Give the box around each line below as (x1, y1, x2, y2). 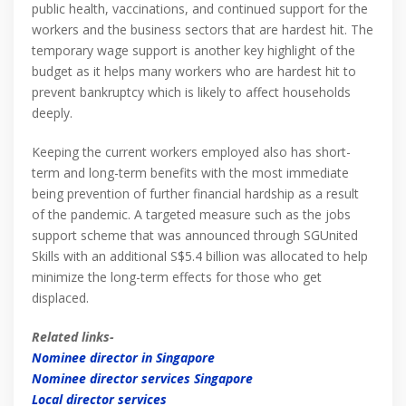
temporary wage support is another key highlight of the (32, 42, 355, 59)
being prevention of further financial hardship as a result (32, 185, 359, 202)
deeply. (32, 104, 72, 121)
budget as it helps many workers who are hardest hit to (32, 63, 356, 80)
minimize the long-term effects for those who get (32, 268, 322, 285)
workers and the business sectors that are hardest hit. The (32, 21, 373, 38)
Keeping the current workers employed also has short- (32, 143, 351, 160)
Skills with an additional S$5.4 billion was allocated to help (32, 247, 368, 265)
